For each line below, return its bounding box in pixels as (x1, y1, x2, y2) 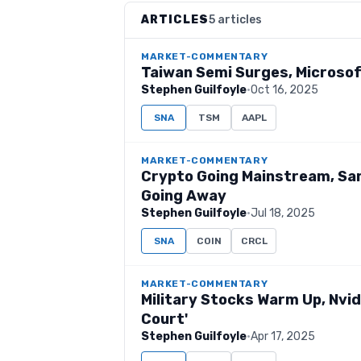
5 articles (209, 13, 262, 27)
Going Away (141, 187, 226, 205)
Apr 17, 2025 (251, 330, 315, 343)
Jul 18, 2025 (251, 206, 315, 220)
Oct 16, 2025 (251, 83, 318, 97)
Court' (141, 310, 188, 328)
